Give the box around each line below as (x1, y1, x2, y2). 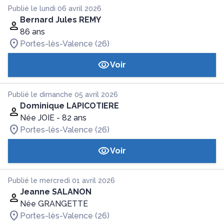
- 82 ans (56, 113, 86, 122)
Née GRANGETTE (20, 199, 88, 208)
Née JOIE (20, 113, 54, 122)
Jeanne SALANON (20, 187, 91, 196)
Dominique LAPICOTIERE (20, 101, 119, 110)
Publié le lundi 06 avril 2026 (8, 4, 101, 12)
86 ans (20, 27, 45, 36)
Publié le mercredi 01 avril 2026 (8, 176, 115, 184)
